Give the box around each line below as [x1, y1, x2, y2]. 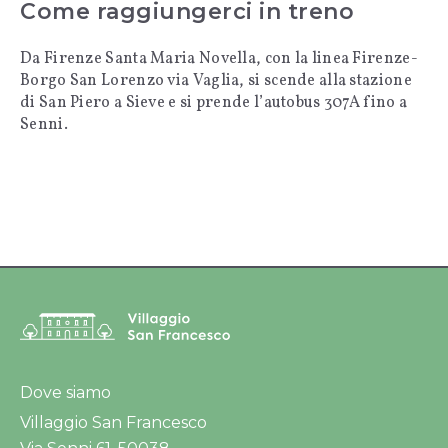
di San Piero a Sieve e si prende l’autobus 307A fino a [20, 92, 408, 114]
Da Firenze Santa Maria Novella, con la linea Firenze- [20, 48, 418, 70]
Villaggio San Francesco [20, 412, 207, 432]
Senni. [20, 114, 68, 136]
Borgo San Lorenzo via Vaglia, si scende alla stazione [20, 70, 412, 92]
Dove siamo [20, 382, 111, 402]
